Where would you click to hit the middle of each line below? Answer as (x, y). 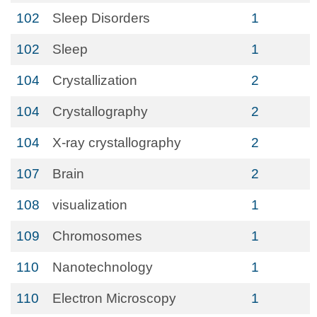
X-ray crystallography (117, 143)
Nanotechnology (103, 267)
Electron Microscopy (114, 298)
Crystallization (95, 80)
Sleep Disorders (101, 18)
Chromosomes (97, 236)
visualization (90, 205)
